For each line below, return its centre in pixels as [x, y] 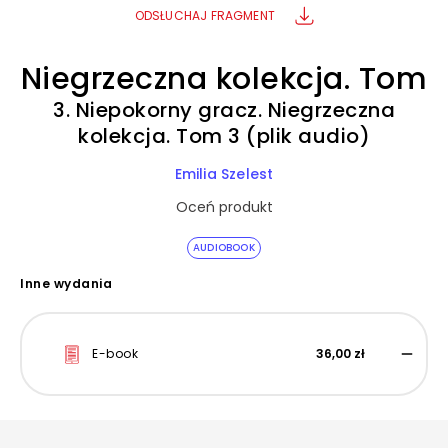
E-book [115, 353]
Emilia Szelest [224, 174]
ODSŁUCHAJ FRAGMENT [205, 15]
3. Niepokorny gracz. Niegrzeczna [224, 110]
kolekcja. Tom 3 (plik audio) [224, 136]
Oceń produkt [224, 207]
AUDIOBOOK [224, 247]
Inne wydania [66, 283]
